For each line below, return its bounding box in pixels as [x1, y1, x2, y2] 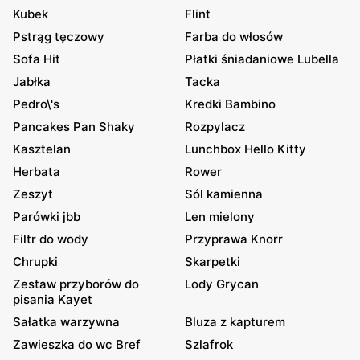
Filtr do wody [13, 231, 88, 247]
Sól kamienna [185, 186, 263, 202]
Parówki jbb [13, 209, 80, 225]
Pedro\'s [13, 96, 59, 112]
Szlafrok [185, 337, 233, 353]
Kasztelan [13, 141, 71, 157]
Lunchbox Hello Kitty [185, 141, 306, 157]
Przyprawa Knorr [185, 231, 283, 247]
